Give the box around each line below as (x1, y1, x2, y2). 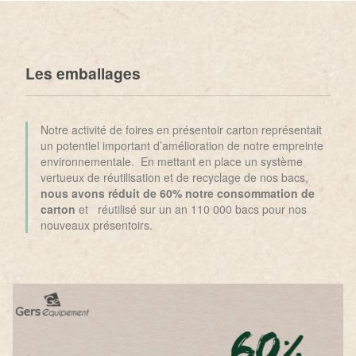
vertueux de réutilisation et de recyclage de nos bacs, (41, 169, 308, 186)
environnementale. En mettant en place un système (41, 153, 303, 170)
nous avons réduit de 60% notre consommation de (41, 185, 315, 202)
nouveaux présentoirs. (41, 217, 153, 234)
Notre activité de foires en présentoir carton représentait (41, 122, 322, 138)
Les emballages (25, 62, 141, 85)
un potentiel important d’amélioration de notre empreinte (41, 137, 323, 154)
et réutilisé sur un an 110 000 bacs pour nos (75, 201, 307, 218)
